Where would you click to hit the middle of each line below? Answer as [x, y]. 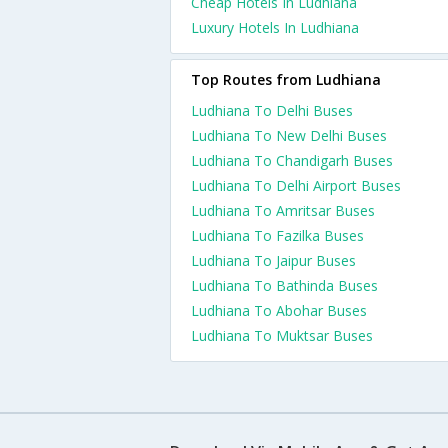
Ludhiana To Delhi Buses [272, 110]
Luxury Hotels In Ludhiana [275, 27]
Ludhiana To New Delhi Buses [289, 135]
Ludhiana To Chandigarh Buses [292, 160]
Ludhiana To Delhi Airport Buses [296, 185]
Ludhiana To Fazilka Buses [277, 235]
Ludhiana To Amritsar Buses [283, 210]
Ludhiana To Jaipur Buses [273, 260]
